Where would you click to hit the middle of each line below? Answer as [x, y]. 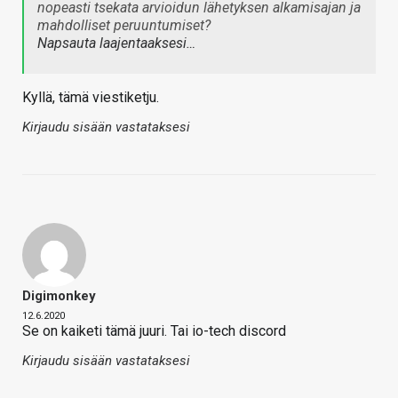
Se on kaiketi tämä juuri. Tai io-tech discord [154, 331]
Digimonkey [59, 296]
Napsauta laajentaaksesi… [116, 44]
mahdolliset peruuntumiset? [124, 26]
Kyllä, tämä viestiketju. [91, 98]
